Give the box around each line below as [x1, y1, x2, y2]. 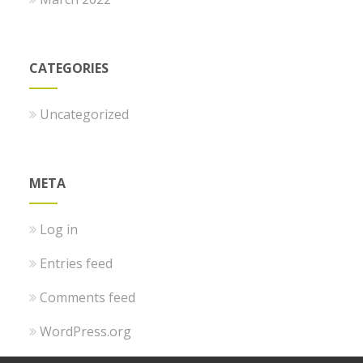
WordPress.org [40, 322, 132, 340]
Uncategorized [40, 105, 130, 123]
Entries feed [40, 254, 113, 272]
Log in [40, 220, 79, 238]
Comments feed [40, 288, 136, 306]
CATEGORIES [29, 58, 109, 77]
